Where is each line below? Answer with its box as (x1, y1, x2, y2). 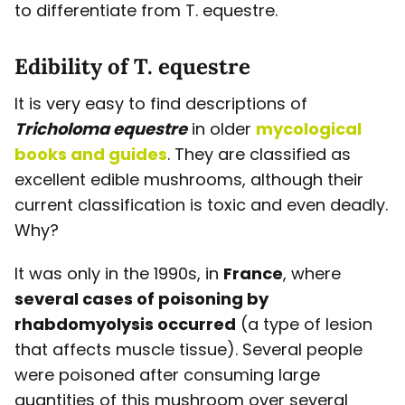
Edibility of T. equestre (14, 52, 250, 81)
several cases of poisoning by (14, 287, 268, 311)
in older (187, 118, 256, 141)
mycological (256, 118, 362, 141)
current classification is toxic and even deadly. (14, 193, 388, 217)
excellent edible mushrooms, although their (14, 168, 363, 192)
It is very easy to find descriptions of (14, 92, 307, 116)
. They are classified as (167, 143, 351, 166)
